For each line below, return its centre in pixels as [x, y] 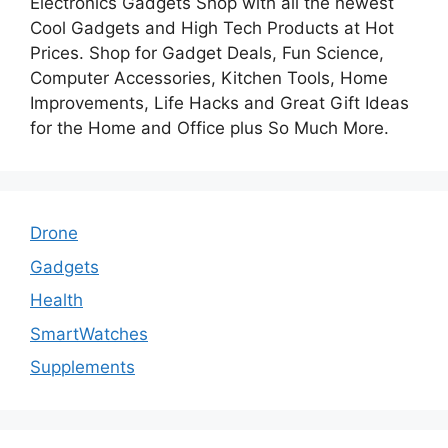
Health [56, 300]
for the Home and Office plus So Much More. [209, 128]
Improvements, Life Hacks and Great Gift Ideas [219, 103]
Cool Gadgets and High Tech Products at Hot [212, 28]
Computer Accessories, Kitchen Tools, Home [209, 78]
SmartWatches [89, 333]
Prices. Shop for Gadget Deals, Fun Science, [207, 53]
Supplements [82, 367]
